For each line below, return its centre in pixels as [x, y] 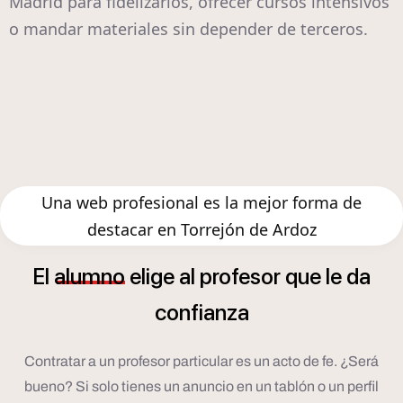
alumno [90, 277]
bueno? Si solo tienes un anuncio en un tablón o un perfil [201, 387]
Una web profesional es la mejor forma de [201, 203]
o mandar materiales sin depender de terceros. [188, 29]
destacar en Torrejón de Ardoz [201, 230]
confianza [201, 313]
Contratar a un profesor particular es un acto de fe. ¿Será [201, 362]
